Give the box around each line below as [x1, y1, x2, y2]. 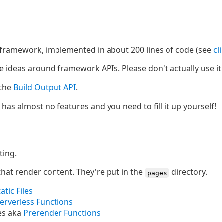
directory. [169, 166, 207, 177]
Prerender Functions [23, 207, 101, 218]
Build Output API [13, 82, 76, 93]
